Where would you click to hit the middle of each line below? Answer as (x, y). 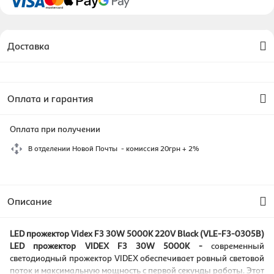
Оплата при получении (55, 129)
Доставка (28, 46)
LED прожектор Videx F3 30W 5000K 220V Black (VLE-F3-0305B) (137, 233)
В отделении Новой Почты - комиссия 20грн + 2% (113, 148)
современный (238, 246)
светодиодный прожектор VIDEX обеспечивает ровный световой (137, 258)
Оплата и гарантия (50, 98)
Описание (30, 201)
